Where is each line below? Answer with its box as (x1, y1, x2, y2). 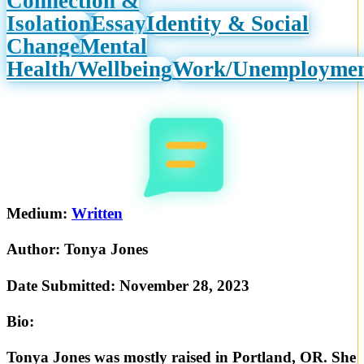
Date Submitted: (6, 276, 119, 294)
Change (6, 34, 80, 58)
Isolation (6, 11, 91, 36)
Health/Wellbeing (6, 57, 172, 81)
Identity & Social (146, 11, 309, 36)
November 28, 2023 (119, 276, 249, 294)
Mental (80, 34, 147, 58)
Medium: (6, 205, 71, 223)
